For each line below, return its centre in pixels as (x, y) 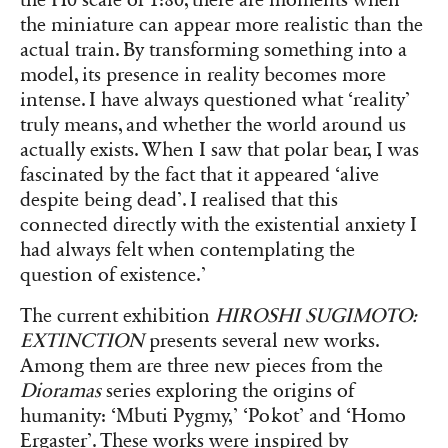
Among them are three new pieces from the (201, 365)
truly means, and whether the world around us (213, 124)
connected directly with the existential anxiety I (218, 224)
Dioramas (60, 390)
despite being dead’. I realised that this (179, 199)
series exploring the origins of (227, 390)
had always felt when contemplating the (187, 249)
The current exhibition (117, 315)
